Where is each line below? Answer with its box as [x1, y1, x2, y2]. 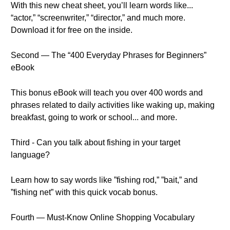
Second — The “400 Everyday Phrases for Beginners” [11, 51, 206, 60]
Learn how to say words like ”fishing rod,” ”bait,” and [11, 176, 198, 184]
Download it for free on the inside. [11, 26, 132, 34]
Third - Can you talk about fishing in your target [11, 138, 180, 147]
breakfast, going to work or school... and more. [11, 113, 177, 122]
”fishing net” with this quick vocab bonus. [11, 188, 158, 197]
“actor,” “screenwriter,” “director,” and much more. [11, 13, 185, 22]
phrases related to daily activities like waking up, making [11, 101, 215, 109]
